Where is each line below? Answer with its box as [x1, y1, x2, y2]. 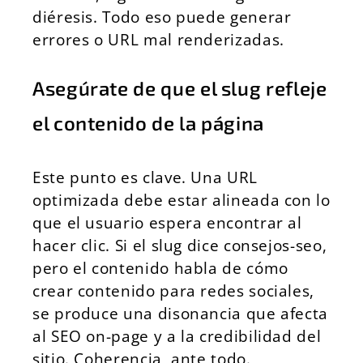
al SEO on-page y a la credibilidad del [32, 325, 322, 347]
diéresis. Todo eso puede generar [32, 6, 292, 28]
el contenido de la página [32, 111, 265, 135]
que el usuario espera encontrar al [32, 211, 302, 233]
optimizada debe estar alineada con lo [32, 189, 331, 211]
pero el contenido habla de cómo [32, 257, 288, 279]
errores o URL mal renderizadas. [32, 28, 284, 50]
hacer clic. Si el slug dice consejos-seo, [32, 234, 327, 256]
